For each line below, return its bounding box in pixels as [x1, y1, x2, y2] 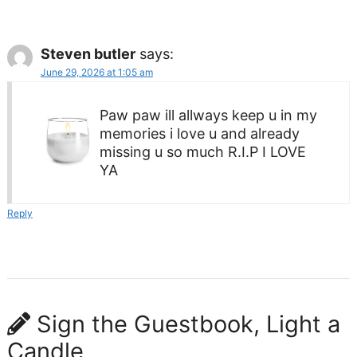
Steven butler [40, 45, 135, 62]
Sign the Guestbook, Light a [29, 309, 340, 338]
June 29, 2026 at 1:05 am [40, 65, 153, 78]
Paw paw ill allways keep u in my [99, 106, 317, 124]
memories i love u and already [99, 124, 300, 142]
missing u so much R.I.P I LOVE [99, 143, 306, 160]
